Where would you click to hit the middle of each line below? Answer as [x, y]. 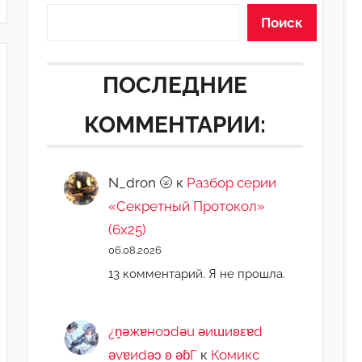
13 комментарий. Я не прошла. [197, 273]
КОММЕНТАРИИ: [175, 124]
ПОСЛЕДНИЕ [175, 85]
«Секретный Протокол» [187, 206]
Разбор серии [232, 182]
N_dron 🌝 [141, 182]
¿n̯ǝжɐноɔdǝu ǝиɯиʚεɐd [186, 332]
